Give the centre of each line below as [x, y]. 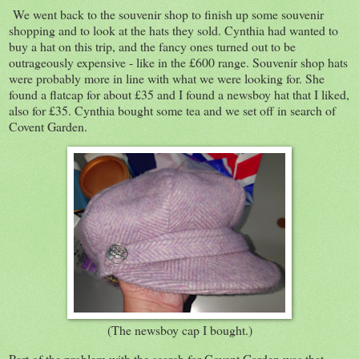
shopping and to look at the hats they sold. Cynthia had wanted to [173, 30]
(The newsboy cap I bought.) [179, 330]
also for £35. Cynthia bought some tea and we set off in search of [172, 110]
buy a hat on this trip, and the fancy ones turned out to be [152, 46]
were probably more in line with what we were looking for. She [167, 78]
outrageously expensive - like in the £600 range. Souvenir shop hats [178, 62]
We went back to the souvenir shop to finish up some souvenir [168, 14]
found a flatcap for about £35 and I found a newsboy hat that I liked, [179, 94]
